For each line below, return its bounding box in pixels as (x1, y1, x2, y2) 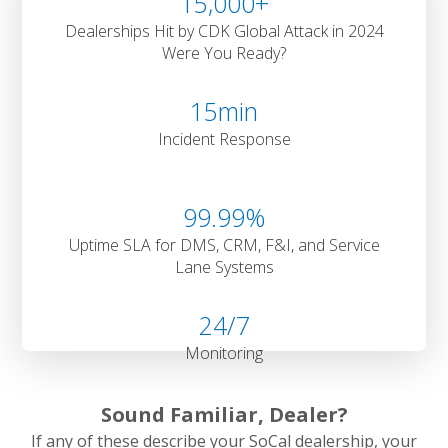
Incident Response (157, 127, 291, 150)
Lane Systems (174, 255, 274, 278)
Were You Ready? (162, 41, 286, 64)
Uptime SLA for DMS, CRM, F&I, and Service (68, 233, 380, 256)
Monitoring (185, 341, 263, 364)
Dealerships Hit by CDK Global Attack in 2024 (64, 19, 384, 42)
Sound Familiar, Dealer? (100, 400, 348, 428)
